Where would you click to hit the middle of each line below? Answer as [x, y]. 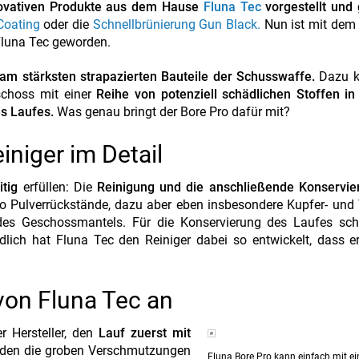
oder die [65, 24]
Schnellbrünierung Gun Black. [175, 24]
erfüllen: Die [58, 187]
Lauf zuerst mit [145, 333]
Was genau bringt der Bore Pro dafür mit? [172, 112]
